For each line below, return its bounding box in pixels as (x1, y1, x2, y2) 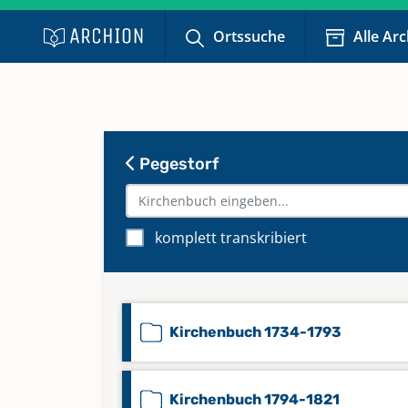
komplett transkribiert (155, 228, 307, 248)
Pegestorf (136, 154, 219, 174)
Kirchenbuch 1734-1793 (169, 323, 342, 341)
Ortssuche (213, 26, 286, 46)
